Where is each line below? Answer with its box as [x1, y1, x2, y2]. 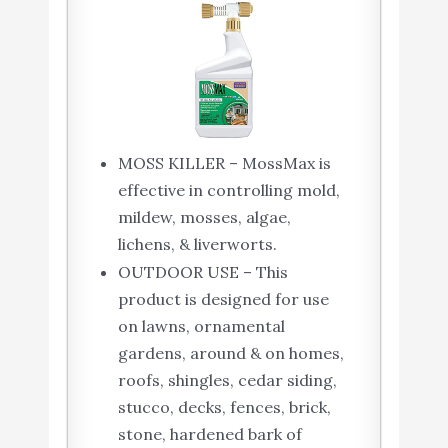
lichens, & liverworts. [117, 233, 277, 254]
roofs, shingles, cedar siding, [117, 369, 337, 390]
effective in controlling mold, [117, 179, 340, 200]
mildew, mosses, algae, [117, 206, 291, 227]
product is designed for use [117, 288, 329, 309]
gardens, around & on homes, [117, 342, 344, 363]
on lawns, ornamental [117, 315, 285, 336]
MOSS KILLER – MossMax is [117, 152, 331, 173]
